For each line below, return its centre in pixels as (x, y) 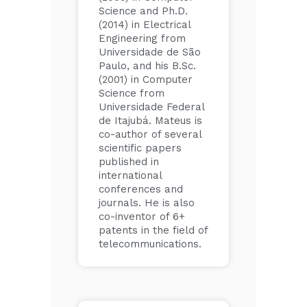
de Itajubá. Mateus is (150, 121)
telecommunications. (150, 244)
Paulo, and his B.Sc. (147, 66)
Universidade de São (150, 52)
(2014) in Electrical (145, 25)
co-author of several (150, 134)
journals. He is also (147, 203)
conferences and (141, 189)
